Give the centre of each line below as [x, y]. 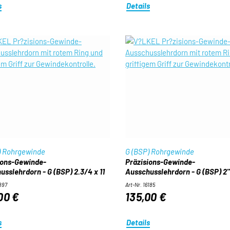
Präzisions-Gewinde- [160, 162]
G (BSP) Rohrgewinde [159, 151]
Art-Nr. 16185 [140, 185]
